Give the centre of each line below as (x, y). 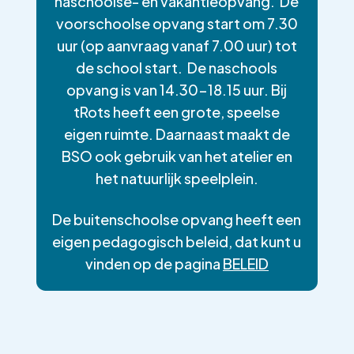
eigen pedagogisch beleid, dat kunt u (177, 241)
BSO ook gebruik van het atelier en (177, 156)
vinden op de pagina (154, 264)
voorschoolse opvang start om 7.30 (177, 23)
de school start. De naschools (177, 68)
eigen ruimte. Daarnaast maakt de (177, 134)
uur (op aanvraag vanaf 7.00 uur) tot (177, 45)
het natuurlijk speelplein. (177, 178)
